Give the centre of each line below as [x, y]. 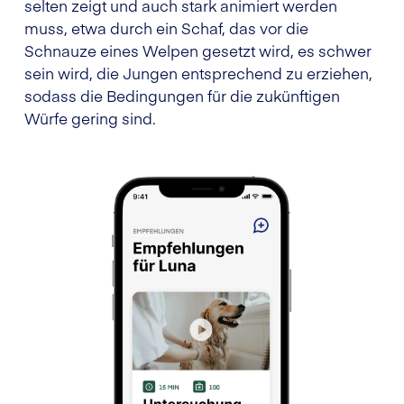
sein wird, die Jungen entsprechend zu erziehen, [198, 73]
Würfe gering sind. [90, 118]
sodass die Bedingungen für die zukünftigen [182, 95]
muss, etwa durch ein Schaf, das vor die [166, 28]
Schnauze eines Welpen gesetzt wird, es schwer [198, 50]
